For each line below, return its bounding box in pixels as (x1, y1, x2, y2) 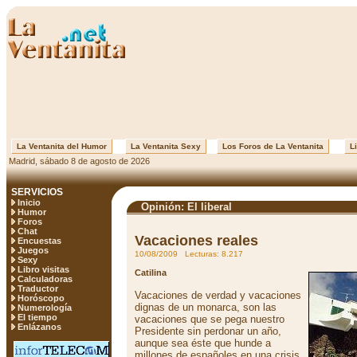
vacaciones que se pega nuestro (135, 313, 284, 325)
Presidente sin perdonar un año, (135, 325, 281, 337)
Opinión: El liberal (138, 201, 232, 213)
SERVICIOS (11, 186, 63, 198)
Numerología (18, 303, 72, 312)
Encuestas (18, 236, 61, 245)
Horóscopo (18, 293, 65, 303)
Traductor (18, 284, 58, 293)
